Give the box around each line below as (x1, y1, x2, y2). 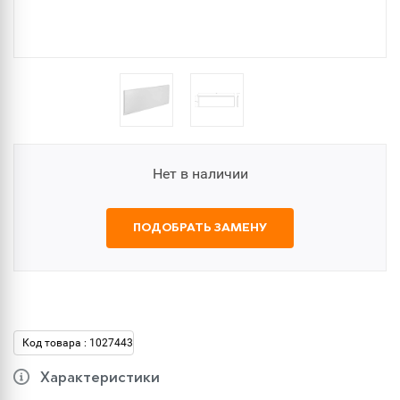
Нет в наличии (152, 165, 248, 182)
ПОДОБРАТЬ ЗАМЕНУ (133, 222, 267, 234)
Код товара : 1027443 (22, 337, 133, 349)
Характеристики (40, 371, 160, 386)
